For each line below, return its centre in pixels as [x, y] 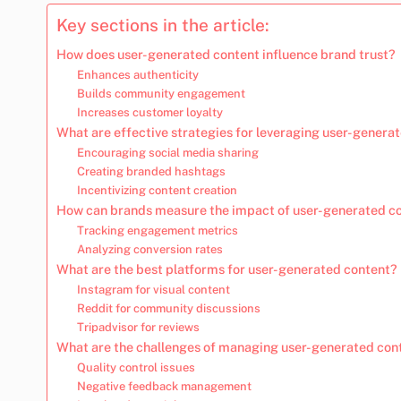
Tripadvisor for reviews [138, 327]
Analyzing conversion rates [149, 249]
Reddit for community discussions [168, 308]
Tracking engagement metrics [157, 230]
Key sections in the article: [163, 25]
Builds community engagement [161, 93]
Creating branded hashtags [151, 171]
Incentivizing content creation [157, 190]
